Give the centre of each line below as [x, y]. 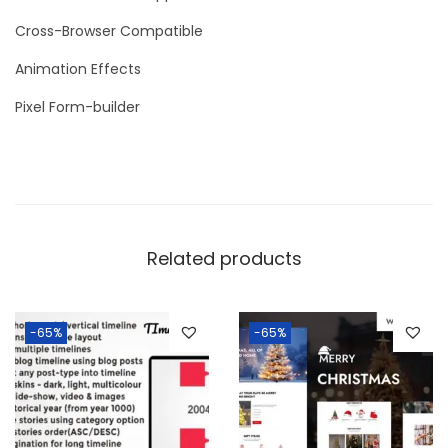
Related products [224, 259]
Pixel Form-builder [77, 107]
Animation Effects [78, 69]
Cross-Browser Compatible [109, 31]
